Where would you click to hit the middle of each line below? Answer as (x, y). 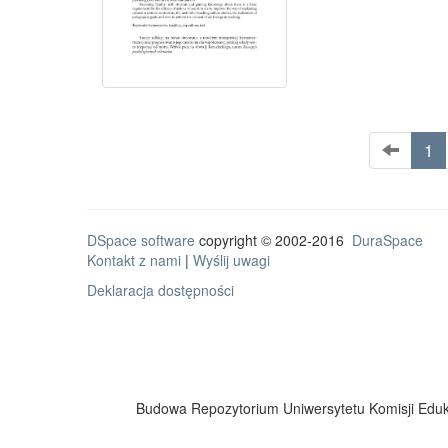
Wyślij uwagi (231, 259)
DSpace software (141, 239)
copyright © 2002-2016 (273, 239)
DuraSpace (387, 239)
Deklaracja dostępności (160, 289)
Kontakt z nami (134, 259)
